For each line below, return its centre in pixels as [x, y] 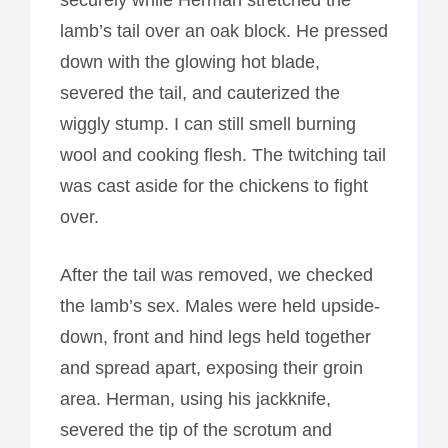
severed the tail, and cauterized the [199, 92]
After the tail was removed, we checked [216, 274]
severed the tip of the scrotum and [195, 429]
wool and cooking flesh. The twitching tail [222, 154]
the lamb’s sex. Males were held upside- [219, 305]
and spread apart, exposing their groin [211, 367]
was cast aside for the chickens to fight [213, 185]
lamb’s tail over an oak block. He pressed [223, 30]
